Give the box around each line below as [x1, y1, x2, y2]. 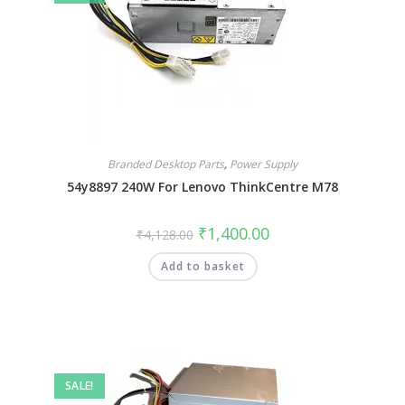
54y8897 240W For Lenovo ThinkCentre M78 [67, 177, 338, 195]
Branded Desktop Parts [108, 155, 224, 172]
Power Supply [230, 155, 297, 172]
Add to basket [160, 258, 245, 274]
